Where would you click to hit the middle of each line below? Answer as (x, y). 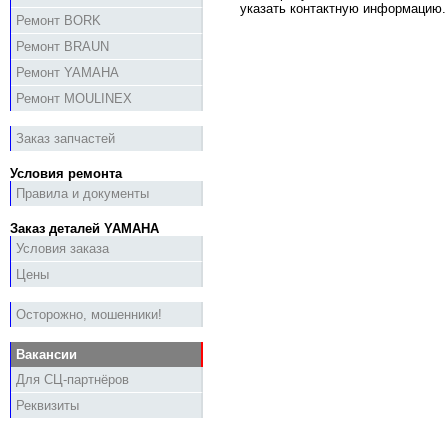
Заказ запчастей (65, 139)
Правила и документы (82, 194)
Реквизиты (47, 406)
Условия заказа (62, 249)
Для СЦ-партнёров (72, 380)
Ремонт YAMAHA (67, 73)
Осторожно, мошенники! (89, 315)
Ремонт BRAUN (62, 47)
